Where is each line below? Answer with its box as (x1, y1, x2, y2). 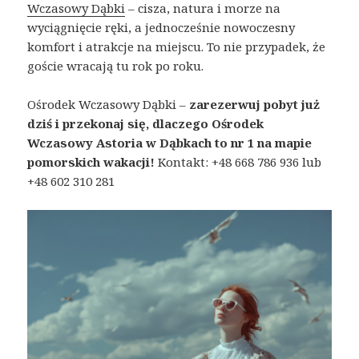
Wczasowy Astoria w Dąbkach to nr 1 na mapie (27, 134, 313, 151)
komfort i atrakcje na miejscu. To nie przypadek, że (27, 38, 326, 54)
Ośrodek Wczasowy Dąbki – (27, 95, 190, 112)
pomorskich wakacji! (27, 153, 155, 170)
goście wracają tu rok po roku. (27, 57, 204, 74)
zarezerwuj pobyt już (189, 95, 321, 112)
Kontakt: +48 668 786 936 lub (155, 153, 322, 170)
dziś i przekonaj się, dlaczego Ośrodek (27, 115, 264, 131)
